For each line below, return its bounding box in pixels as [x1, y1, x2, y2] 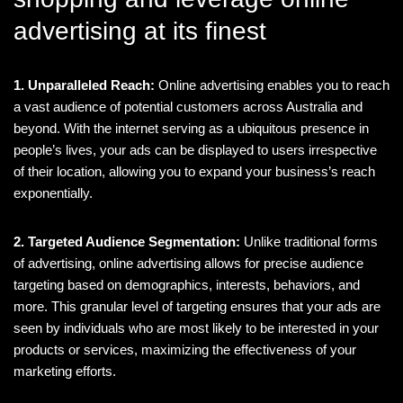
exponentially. [13, 185, 93, 201]
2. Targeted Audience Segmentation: [13, 234, 240, 250]
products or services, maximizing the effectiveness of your [13, 342, 356, 358]
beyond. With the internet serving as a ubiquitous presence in [13, 121, 369, 137]
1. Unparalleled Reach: [13, 77, 155, 94]
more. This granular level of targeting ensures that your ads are [13, 299, 381, 315]
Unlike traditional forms [240, 234, 378, 250]
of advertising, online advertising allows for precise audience [13, 255, 363, 272]
